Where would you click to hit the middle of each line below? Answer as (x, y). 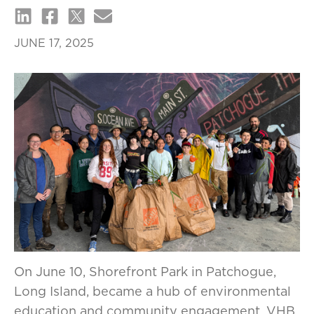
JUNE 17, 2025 (54, 43)
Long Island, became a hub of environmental (152, 291)
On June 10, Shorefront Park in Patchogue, (145, 272)
